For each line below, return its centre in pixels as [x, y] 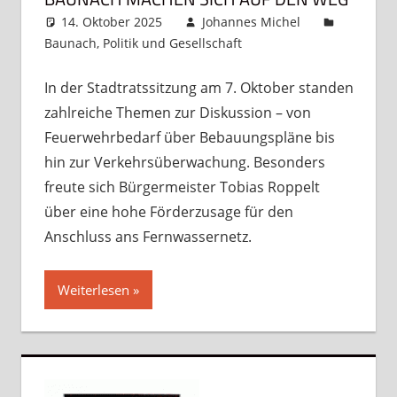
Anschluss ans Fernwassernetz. [148, 236]
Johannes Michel [251, 21]
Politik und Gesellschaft [172, 43]
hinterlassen [297, 64]
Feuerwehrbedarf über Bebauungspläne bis [189, 137]
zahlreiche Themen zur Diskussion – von [177, 112]
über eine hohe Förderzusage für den [168, 211]
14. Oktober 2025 [112, 21]
